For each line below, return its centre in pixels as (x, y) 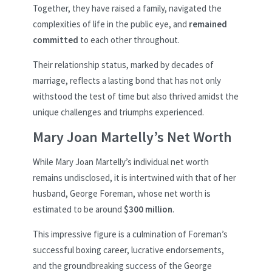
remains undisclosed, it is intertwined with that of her (134, 178)
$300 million (148, 209)
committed (56, 39)
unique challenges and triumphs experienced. (118, 112)
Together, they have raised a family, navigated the (127, 8)
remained (208, 24)
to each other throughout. (129, 39)
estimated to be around (78, 209)
